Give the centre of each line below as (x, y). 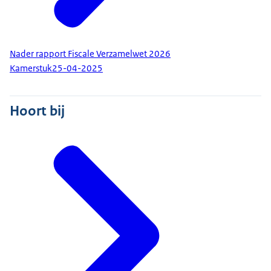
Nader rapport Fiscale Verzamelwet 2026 (90, 54)
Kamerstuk (31, 69)
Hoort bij (37, 110)
